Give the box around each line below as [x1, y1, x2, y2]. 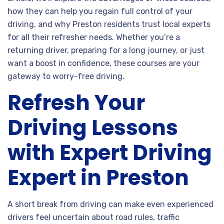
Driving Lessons [7, 112, 178, 142]
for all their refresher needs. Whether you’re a [7, 32, 180, 42]
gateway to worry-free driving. [7, 71, 124, 81]
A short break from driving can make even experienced [7, 199, 213, 209]
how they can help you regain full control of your [7, 6, 192, 16]
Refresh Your [7, 87, 145, 117]
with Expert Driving [7, 137, 212, 167]
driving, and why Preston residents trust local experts [7, 19, 210, 29]
